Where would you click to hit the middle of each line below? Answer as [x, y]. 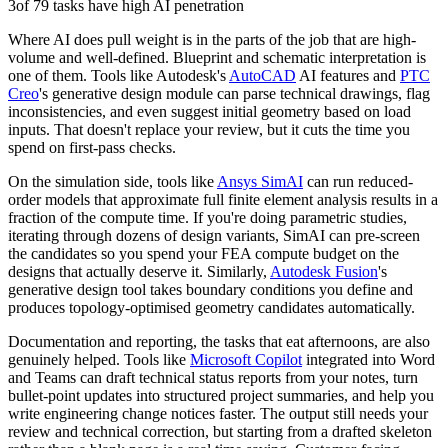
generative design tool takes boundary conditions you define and [210, 290]
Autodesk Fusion [324, 272]
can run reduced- [358, 182]
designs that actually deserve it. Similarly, [139, 272]
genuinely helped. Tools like [99, 360]
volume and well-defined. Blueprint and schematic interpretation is [217, 58]
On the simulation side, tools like [112, 182]
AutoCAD [262, 76]
